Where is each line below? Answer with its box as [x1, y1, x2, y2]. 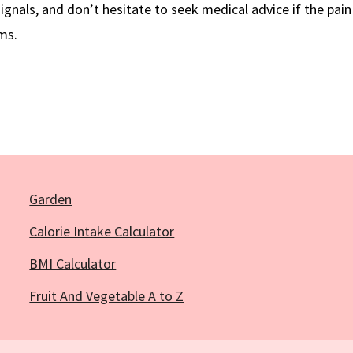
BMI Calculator [29, 254, 117, 273]
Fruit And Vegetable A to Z [29, 286, 184, 305]
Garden [29, 189, 72, 208]
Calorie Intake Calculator [29, 221, 175, 240]
